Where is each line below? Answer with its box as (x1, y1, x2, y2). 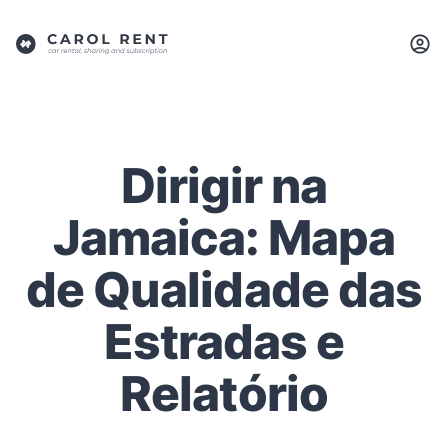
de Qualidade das (26, 260, 422, 319)
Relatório (120, 364, 328, 423)
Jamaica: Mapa (52, 208, 396, 267)
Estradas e (103, 312, 345, 371)
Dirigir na (120, 156, 328, 215)
